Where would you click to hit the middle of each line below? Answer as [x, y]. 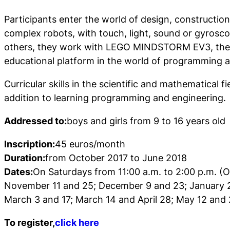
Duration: [25, 158]
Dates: [18, 171]
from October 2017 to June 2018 [116, 158]
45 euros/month [90, 144]
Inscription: [30, 144]
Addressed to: [35, 121]
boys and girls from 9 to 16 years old [146, 121]
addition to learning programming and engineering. [115, 98]
